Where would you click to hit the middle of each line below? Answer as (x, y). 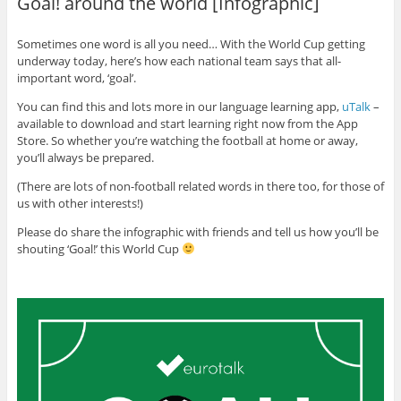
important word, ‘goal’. (76, 77)
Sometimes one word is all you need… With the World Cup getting (191, 43)
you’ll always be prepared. (85, 157)
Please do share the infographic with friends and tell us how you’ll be (197, 231)
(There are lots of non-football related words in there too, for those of (200, 186)
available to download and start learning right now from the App (187, 123)
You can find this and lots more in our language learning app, (179, 106)
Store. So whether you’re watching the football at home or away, (187, 140)
